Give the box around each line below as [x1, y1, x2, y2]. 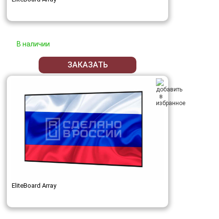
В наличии [17, 40, 50, 48]
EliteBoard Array [12, 181, 56, 189]
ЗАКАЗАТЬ [67, 60, 108, 70]
